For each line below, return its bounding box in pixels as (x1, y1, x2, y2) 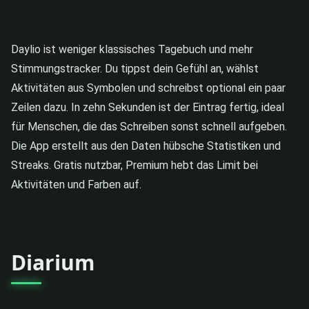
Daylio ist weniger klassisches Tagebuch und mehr (11, 42, 253, 56)
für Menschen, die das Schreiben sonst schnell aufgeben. (11, 119, 287, 133)
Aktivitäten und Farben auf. (11, 177, 141, 191)
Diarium (11, 248, 94, 277)
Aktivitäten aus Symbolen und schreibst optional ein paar (11, 81, 286, 94)
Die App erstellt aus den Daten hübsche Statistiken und (11, 139, 281, 152)
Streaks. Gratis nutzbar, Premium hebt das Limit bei (11, 158, 258, 172)
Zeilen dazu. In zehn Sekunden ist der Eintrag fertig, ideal (11, 100, 284, 114)
